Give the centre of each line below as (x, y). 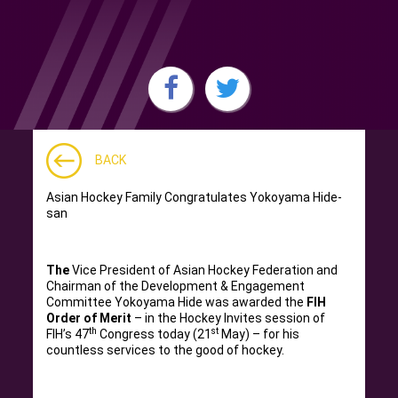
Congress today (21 (155, 334)
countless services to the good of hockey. (166, 350)
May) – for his (259, 334)
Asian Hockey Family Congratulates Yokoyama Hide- (195, 197)
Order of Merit (89, 318)
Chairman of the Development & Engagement (176, 286)
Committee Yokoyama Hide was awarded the (177, 302)
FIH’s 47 (68, 334)
